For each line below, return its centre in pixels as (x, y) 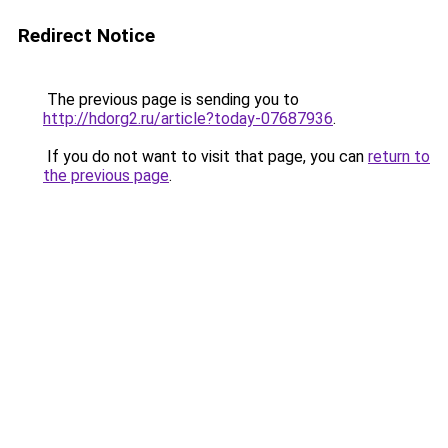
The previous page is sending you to (171, 99)
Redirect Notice (86, 35)
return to (399, 156)
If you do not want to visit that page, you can (205, 156)
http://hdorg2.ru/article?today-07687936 (188, 118)
